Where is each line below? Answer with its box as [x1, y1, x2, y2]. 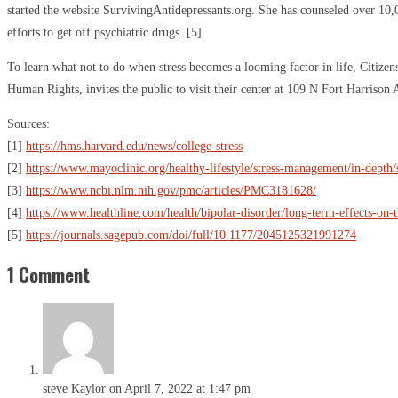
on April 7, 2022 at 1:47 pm [109, 381, 251, 395]
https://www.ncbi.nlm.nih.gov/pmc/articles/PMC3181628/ [26, 183, 316, 197]
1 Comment [7, 260, 90, 289]
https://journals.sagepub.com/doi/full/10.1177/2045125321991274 [26, 227, 356, 242]
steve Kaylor [43, 381, 106, 395]
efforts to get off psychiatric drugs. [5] [7, 25, 202, 39]
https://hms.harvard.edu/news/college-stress [26, 139, 243, 153]
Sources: [7, 116, 50, 131]
